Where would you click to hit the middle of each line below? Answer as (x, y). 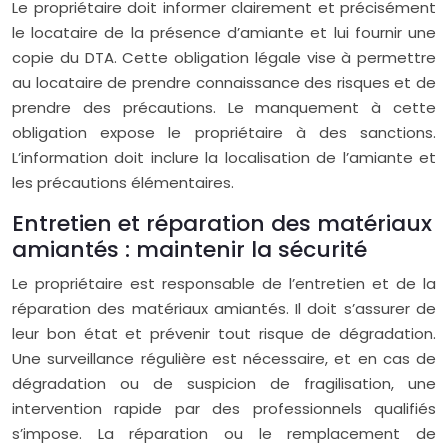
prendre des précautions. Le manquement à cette (224, 107)
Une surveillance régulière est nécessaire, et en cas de (224, 358)
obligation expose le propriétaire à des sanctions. (224, 132)
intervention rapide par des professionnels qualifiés (224, 408)
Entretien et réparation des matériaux (222, 223)
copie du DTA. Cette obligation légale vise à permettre (224, 57)
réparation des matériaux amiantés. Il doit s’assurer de (224, 308)
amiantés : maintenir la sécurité (189, 249)
